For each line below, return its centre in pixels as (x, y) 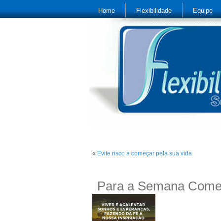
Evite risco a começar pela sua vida (145, 153)
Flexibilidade (154, 11)
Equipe (203, 11)
